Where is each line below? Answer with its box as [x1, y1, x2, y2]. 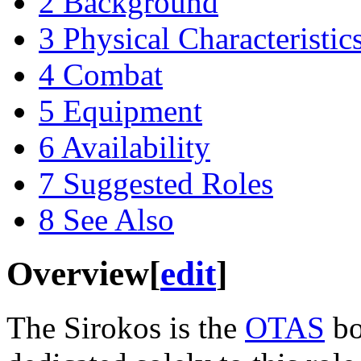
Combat [63, 56, 163, 92]
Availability [61, 129, 210, 164]
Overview [6, 254, 149, 293]
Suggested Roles [63, 165, 273, 201]
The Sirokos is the [6, 309, 245, 345]
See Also [63, 201, 174, 237]
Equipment [63, 93, 202, 128]
